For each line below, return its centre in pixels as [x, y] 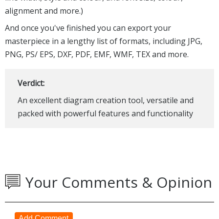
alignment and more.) [44, 11]
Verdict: [31, 83]
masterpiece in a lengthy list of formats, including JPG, [104, 41]
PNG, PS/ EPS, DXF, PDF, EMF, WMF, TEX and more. [97, 54]
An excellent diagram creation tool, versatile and [105, 100]
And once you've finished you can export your [88, 28]
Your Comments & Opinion [119, 182]
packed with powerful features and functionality [105, 113]
